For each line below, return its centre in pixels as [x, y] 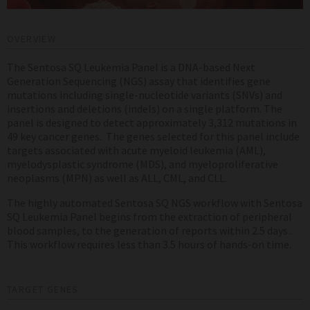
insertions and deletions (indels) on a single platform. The [145, 108]
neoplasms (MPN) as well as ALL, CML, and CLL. [117, 177]
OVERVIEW [32, 38]
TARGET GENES [43, 289]
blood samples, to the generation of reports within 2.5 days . [151, 230]
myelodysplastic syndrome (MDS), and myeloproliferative [143, 164]
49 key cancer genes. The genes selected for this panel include [153, 136]
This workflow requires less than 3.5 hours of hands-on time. [150, 244]
